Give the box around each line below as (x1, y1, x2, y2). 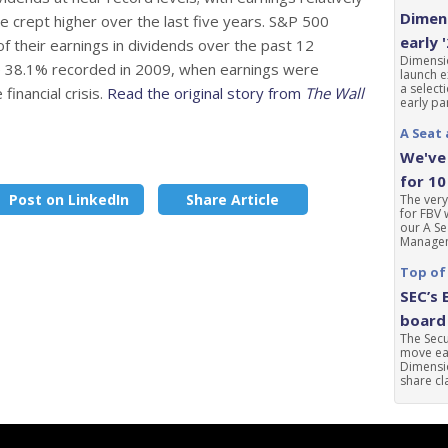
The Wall (305, 83, 364, 103)
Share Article (186, 190, 280, 209)
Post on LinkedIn (8, 190, 129, 209)
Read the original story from (107, 83, 305, 103)
